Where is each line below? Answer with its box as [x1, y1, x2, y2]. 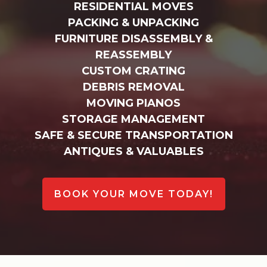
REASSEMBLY [95, 48, 172, 61]
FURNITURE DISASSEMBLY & [54, 32, 213, 45]
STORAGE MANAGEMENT [62, 112, 205, 126]
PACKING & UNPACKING [68, 15, 199, 29]
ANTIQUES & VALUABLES [63, 144, 204, 158]
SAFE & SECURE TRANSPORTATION [34, 128, 233, 142]
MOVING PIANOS [86, 96, 181, 110]
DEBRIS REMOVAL [82, 80, 185, 94]
